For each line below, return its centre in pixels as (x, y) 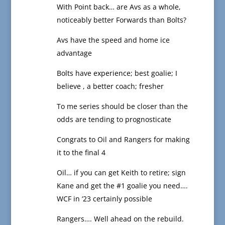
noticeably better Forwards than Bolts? (121, 20)
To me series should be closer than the (122, 106)
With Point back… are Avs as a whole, (119, 7)
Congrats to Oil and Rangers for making (123, 140)
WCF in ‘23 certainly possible (104, 199)
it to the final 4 (81, 153)
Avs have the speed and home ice (113, 40)
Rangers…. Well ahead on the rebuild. (120, 219)
